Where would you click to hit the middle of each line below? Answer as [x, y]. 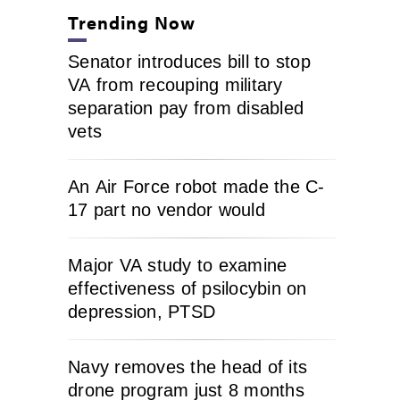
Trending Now [132, 22]
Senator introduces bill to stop [189, 62]
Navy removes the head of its [187, 367]
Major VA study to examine [178, 265]
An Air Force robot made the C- [196, 187]
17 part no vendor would [167, 210]
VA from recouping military [175, 85]
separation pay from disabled [186, 108]
